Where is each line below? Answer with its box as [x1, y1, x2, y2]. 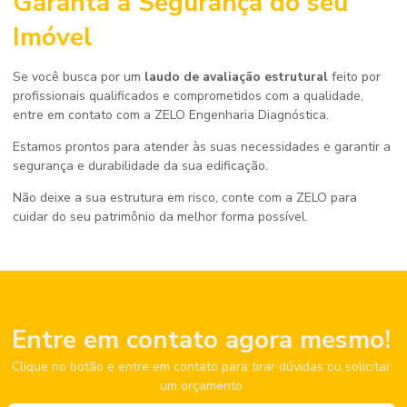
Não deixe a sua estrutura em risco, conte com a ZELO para [13, 188, 357, 206]
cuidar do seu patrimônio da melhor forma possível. [13, 207, 308, 225]
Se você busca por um [13, 67, 144, 85]
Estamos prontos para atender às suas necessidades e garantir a [13, 137, 391, 155]
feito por [328, 67, 381, 85]
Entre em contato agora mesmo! [12, 322, 392, 357]
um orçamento [160, 376, 243, 394]
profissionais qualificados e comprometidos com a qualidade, [13, 86, 363, 104]
